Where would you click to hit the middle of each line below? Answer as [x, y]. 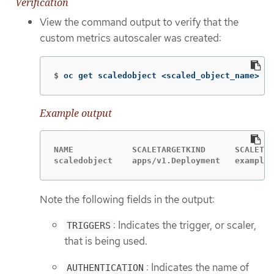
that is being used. [106, 241]
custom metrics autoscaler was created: [131, 38]
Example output [76, 113]
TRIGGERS [89, 226]
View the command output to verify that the [139, 22]
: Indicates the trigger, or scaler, [185, 225]
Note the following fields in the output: [127, 199]
